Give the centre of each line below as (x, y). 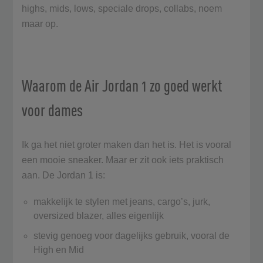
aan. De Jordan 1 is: (66, 175)
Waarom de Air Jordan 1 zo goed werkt (122, 85)
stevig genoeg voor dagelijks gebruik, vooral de (132, 235)
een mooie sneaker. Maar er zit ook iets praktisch (123, 160)
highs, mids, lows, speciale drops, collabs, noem (122, 8)
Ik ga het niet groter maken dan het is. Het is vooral (127, 144)
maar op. (41, 23)
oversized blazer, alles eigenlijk (100, 215)
